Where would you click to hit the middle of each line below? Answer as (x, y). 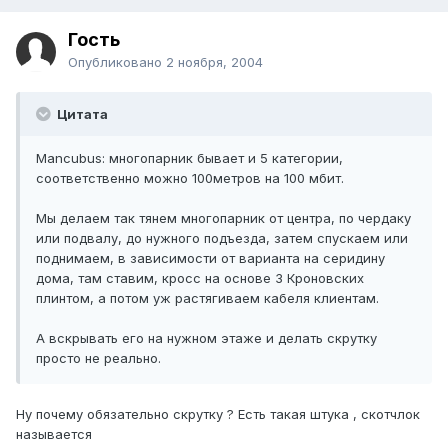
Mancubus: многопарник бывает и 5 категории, (189, 158)
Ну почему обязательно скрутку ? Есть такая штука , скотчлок (218, 414)
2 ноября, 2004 (214, 62)
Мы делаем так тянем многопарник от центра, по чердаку (223, 218)
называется (54, 434)
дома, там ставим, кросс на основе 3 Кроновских (200, 278)
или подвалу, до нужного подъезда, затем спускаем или (222, 238)
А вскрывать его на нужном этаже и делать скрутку (206, 338)
